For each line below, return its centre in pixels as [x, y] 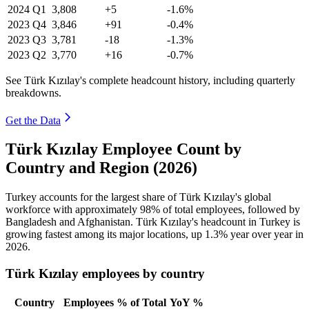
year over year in [266, 235]
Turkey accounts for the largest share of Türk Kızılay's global [138, 197]
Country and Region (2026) [101, 168]
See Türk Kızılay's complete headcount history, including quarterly [150, 80]
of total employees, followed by [230, 210]
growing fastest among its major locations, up [105, 235]
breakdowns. [33, 92]
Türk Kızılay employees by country [105, 274]
